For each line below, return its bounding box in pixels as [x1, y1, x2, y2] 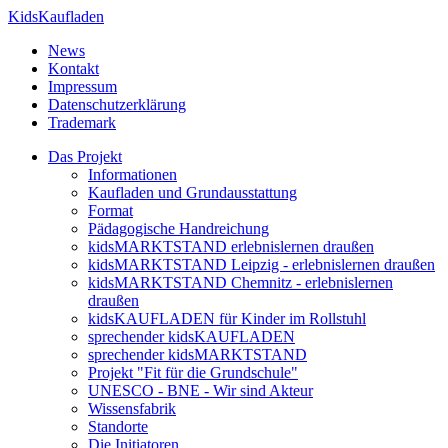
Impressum [48, 78, 117, 95]
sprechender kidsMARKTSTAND [88, 346, 307, 363]
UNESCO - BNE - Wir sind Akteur [88, 382, 313, 399]
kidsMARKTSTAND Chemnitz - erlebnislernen [88, 274, 393, 291]
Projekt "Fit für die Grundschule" [88, 364, 298, 381]
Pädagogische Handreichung [88, 220, 269, 237]
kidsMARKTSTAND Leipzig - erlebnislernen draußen [88, 256, 435, 273]
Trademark [48, 114, 116, 131]
